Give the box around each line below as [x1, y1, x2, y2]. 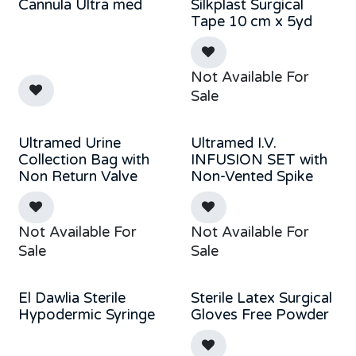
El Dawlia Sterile [18, 288, 126, 307]
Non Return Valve [18, 167, 137, 185]
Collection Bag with [18, 150, 149, 168]
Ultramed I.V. [190, 133, 277, 152]
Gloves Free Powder [190, 305, 329, 323]
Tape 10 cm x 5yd [190, 12, 312, 30]
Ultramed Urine [18, 133, 121, 152]
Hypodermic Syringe [18, 305, 155, 323]
